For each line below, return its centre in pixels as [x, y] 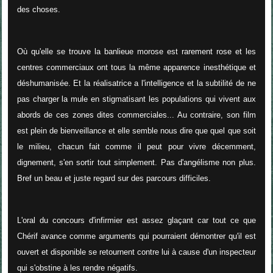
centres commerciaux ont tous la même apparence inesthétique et [136, 67]
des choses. [38, 10]
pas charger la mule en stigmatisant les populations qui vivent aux [136, 99]
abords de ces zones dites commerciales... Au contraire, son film [136, 115]
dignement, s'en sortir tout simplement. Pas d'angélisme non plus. [136, 162]
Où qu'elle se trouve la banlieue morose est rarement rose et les [136, 51]
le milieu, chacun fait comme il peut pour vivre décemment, [136, 146]
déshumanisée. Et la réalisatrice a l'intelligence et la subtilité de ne [136, 83]
